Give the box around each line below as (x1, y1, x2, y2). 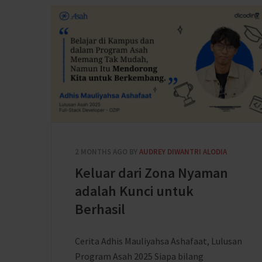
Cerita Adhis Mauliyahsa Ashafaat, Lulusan (75, 235, 242, 247)
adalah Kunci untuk (75, 182, 194, 200)
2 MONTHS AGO (75, 147, 127, 157)
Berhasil (75, 200, 125, 218)
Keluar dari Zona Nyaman (75, 164, 228, 182)
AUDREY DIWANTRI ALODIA (139, 147, 227, 157)
